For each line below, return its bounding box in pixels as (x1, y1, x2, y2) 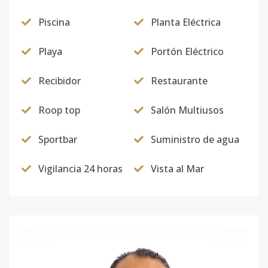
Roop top (38, 103, 80, 117)
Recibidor (38, 74, 81, 87)
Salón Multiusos (151, 103, 224, 117)
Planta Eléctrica (151, 16, 221, 29)
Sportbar (38, 133, 77, 146)
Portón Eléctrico (151, 45, 224, 58)
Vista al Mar (151, 162, 204, 175)
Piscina (38, 16, 70, 29)
